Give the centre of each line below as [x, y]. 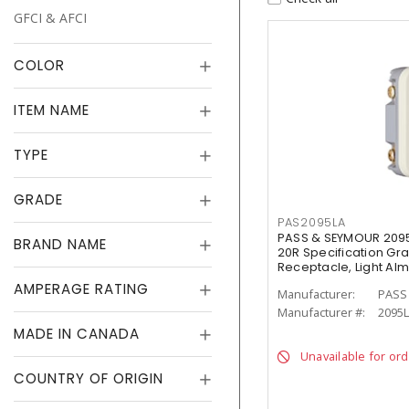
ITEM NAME [52, 110]
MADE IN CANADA [77, 334]
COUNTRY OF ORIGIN [89, 378]
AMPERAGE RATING [81, 289]
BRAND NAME [60, 244]
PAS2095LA [311, 223]
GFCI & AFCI [50, 18]
